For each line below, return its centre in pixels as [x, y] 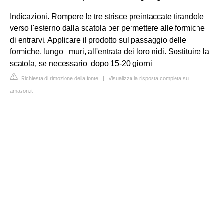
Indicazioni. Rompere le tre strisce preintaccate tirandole [107, 16]
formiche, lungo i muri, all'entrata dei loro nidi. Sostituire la [109, 51]
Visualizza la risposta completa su [149, 78]
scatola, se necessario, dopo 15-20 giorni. [82, 63]
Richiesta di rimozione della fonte [59, 78]
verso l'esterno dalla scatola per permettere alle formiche [107, 28]
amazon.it [21, 91]
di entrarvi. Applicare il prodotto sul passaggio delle [98, 40]
